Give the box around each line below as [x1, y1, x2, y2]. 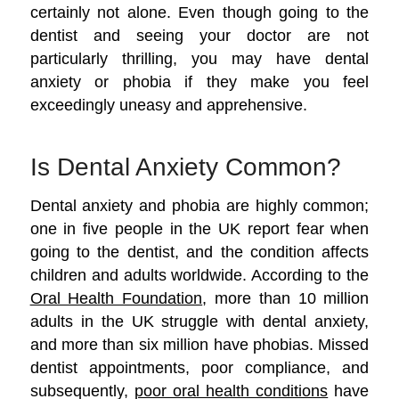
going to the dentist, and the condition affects [29, 242, 370, 262]
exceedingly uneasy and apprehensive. [29, 94, 307, 114]
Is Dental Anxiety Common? [29, 152, 341, 181]
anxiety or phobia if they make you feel [29, 71, 370, 91]
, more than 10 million [202, 289, 370, 308]
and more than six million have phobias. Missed [29, 335, 370, 354]
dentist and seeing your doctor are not [29, 25, 370, 45]
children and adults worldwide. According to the [29, 265, 370, 285]
